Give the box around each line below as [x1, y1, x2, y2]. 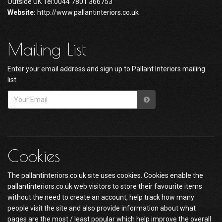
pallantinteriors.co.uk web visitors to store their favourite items [7, 182, 202, 190]
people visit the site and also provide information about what [7, 204, 196, 212]
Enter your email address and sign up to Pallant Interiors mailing [7, 65, 205, 73]
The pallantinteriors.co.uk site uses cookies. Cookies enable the [7, 171, 203, 179]
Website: [7, 8, 36, 16]
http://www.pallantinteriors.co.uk [36, 8, 139, 16]
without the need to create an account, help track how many [7, 193, 194, 201]
